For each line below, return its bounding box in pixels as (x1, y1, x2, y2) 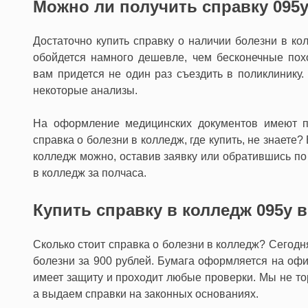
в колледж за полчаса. (33, 166, 146, 179)
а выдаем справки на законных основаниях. (33, 287, 258, 300)
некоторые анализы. (33, 84, 137, 96)
